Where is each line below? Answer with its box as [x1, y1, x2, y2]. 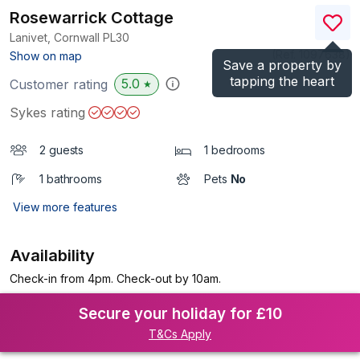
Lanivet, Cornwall [10, 31, 103, 44]
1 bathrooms [39, 172, 102, 186]
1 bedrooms [204, 143, 265, 157]
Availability [10, 246, 96, 265]
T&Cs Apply [149, 327, 211, 341]
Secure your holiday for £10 [78, 305, 282, 323]
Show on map [10, 49, 82, 63]
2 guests [39, 143, 84, 157]
